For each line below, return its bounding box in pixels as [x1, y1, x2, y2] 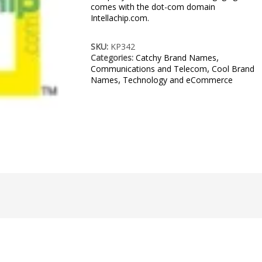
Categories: [91, 52, 136, 64]
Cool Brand [212, 63, 255, 75]
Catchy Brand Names [136, 52, 217, 64]
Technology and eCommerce [123, 74, 233, 86]
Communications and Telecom [91, 63, 208, 75]
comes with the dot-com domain [91, 1, 216, 13]
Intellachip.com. [91, 12, 150, 24]
